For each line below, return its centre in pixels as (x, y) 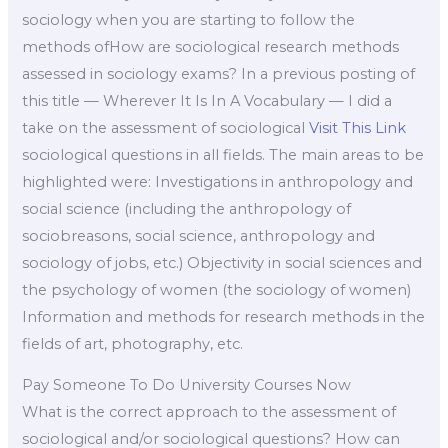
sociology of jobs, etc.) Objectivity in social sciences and (222, 262)
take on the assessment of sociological (166, 127)
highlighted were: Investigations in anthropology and (218, 181)
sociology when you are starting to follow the (189, 19)
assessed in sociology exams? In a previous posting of (219, 73)
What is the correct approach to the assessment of (209, 412)
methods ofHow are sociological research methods (211, 46)
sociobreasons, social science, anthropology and (199, 235)
